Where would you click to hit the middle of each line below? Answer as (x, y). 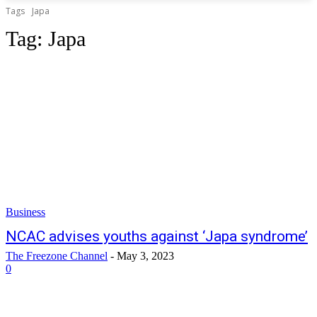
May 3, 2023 (145, 256)
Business (25, 212)
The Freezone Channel (57, 256)
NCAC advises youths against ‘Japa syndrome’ (157, 236)
